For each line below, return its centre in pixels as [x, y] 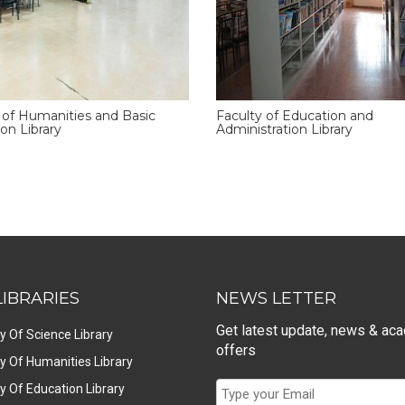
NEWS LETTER [276, 298]
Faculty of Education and [295, 115]
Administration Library [284, 129]
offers [236, 350]
